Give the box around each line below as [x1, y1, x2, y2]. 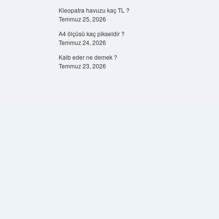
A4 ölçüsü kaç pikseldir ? [58, 29, 125, 38]
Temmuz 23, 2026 [58, 62, 106, 70]
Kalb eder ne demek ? [58, 53, 117, 61]
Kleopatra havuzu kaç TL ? [58, 6, 130, 14]
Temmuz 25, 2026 [58, 15, 106, 23]
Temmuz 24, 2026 [58, 38, 106, 46]
